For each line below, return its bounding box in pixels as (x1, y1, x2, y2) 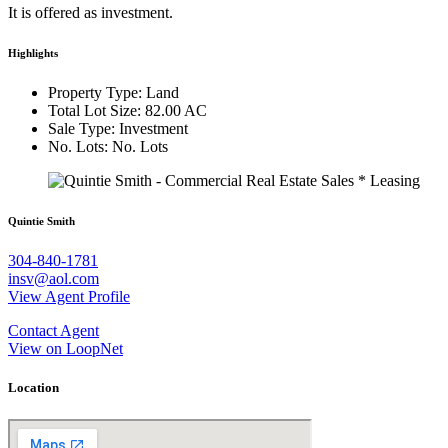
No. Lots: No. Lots (48, 138, 168, 156)
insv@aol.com (8, 270, 99, 288)
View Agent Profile (8, 288, 130, 306)
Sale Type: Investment (48, 120, 188, 138)
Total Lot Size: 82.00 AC (48, 102, 207, 120)
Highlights (8, 47, 58, 60)
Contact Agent (8, 322, 99, 340)
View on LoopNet (8, 340, 123, 358)
